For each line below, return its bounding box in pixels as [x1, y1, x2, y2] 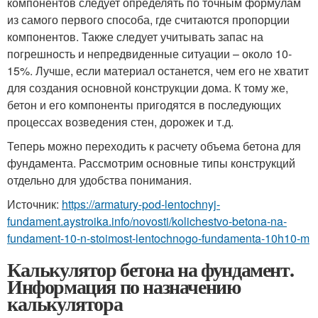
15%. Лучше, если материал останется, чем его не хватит [7, 62, 309, 79]
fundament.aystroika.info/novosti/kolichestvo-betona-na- [7, 213, 287, 229]
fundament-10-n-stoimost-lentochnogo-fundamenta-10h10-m [7, 230, 309, 246]
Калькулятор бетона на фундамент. [7, 255, 294, 284]
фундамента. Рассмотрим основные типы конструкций [7, 155, 295, 171]
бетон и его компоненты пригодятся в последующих [7, 97, 281, 113]
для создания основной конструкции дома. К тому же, [7, 79, 288, 96]
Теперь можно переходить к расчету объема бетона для [7, 138, 301, 154]
